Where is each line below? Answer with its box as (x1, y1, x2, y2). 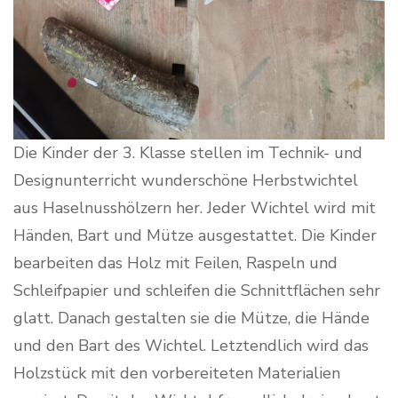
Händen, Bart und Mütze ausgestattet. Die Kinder (13, 224, 377, 246)
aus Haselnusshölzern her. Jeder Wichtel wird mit (13, 196, 376, 219)
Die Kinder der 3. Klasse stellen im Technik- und (13, 141, 362, 163)
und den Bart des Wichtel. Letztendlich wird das (13, 334, 369, 356)
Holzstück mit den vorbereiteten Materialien (13, 362, 340, 384)
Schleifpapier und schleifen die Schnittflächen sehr (13, 279, 380, 301)
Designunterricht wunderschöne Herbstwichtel (13, 169, 358, 191)
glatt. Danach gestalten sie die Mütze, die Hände (13, 306, 370, 329)
